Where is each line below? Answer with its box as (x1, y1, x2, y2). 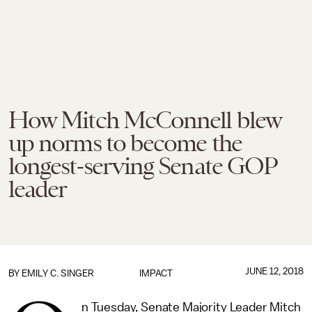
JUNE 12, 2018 (244, 266, 304, 276)
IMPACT (139, 268, 173, 279)
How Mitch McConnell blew (8, 106, 281, 134)
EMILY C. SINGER (22, 268, 94, 279)
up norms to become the (8, 129, 242, 157)
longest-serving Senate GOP (8, 152, 277, 180)
